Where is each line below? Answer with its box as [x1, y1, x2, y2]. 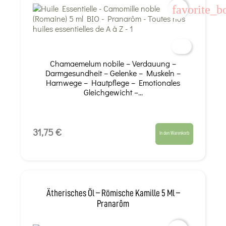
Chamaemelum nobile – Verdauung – [50, 58, 176, 69]
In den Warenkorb [159, 130, 190, 136]
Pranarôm [97, 198, 129, 208]
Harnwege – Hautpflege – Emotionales [46, 77, 180, 88]
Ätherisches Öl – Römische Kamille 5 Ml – [46, 188, 180, 198]
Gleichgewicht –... [83, 87, 143, 98]
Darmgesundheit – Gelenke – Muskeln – [45, 68, 181, 79]
